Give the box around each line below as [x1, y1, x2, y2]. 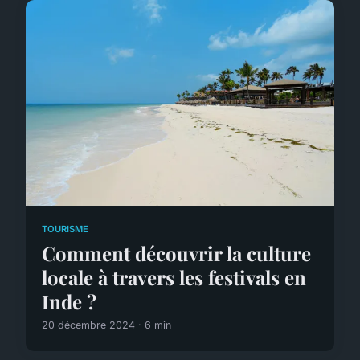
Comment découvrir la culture [42, 239, 311, 266]
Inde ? [42, 288, 96, 314]
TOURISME [42, 223, 88, 235]
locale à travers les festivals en [42, 264, 306, 290]
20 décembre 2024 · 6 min [42, 318, 171, 331]
